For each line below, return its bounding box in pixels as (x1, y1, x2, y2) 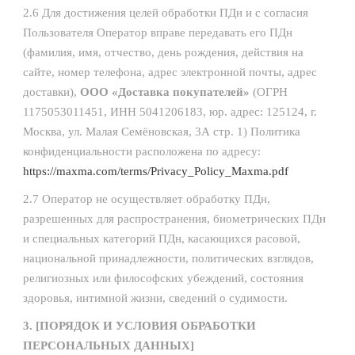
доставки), (23, 86, 80, 98)
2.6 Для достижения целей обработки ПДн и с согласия (23, 6, 308, 19)
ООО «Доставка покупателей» (80, 86, 250, 98)
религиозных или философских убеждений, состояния (23, 272, 303, 284)
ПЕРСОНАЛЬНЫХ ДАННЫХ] (23, 339, 194, 352)
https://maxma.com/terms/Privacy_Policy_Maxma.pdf (23, 165, 288, 177)
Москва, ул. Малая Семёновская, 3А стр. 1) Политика (23, 125, 300, 138)
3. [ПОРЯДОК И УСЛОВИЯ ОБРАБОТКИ (23, 319, 256, 332)
